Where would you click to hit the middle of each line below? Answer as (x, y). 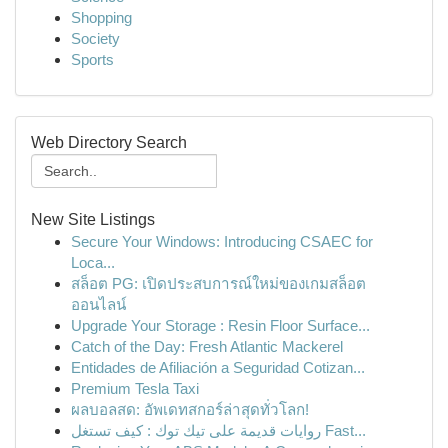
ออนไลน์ (98, 304)
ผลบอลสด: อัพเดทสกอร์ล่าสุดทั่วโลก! (190, 409)
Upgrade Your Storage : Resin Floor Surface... (220, 325)
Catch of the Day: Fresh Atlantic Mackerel (207, 346)
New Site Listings (93, 219)
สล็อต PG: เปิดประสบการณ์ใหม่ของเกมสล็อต (218, 283)
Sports (92, 59)
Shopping (101, 17)
